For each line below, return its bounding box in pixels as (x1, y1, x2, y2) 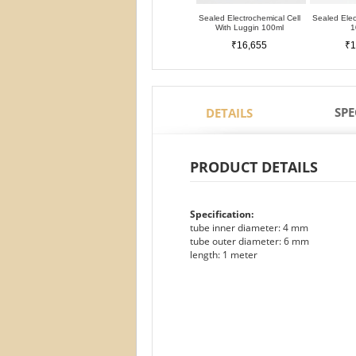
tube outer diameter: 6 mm (190, 234, 309, 248)
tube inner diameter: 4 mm (190, 221, 308, 234)
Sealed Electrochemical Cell (199, 14, 300, 22)
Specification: (190, 207, 253, 221)
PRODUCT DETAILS (190, 157, 318, 176)
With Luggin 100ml (215, 23, 284, 32)
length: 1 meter (190, 248, 257, 261)
